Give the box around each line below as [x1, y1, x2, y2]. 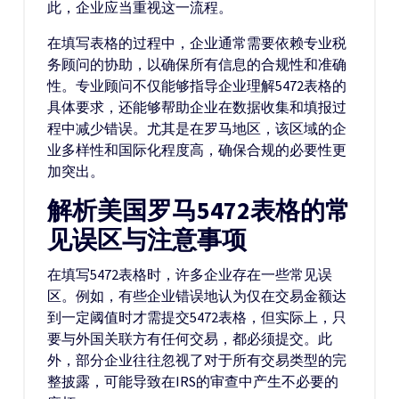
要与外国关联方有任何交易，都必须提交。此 [47, 330, 332, 347]
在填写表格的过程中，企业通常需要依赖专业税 [47, 34, 346, 52]
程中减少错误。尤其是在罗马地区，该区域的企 [47, 119, 346, 137]
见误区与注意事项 [47, 224, 247, 256]
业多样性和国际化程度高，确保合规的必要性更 [47, 141, 346, 159]
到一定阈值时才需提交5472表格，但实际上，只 [47, 308, 346, 326]
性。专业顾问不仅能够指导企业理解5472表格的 [47, 77, 346, 94]
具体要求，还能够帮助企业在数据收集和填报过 [47, 98, 346, 116]
